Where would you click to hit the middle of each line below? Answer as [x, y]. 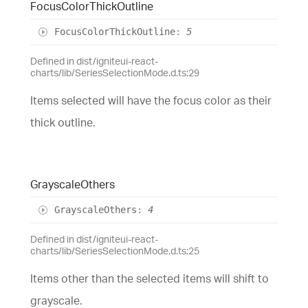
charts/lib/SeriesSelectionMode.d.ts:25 [115, 250]
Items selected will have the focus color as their [151, 100]
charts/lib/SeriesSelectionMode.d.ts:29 [115, 72]
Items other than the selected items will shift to [150, 278]
